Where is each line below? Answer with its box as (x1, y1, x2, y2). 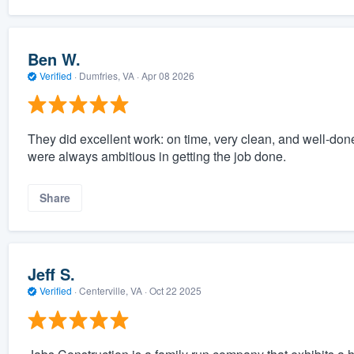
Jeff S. (27, 262, 75, 286)
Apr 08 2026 (141, 68, 194, 82)
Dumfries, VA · (76, 68, 141, 82)
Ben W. (27, 47, 81, 70)
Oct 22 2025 (149, 284, 201, 298)
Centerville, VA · (76, 284, 149, 298)
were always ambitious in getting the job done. (27, 147, 286, 166)
